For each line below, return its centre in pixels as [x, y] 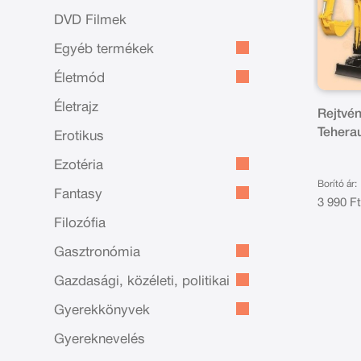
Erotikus [79, 137]
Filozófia [80, 224]
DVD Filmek [91, 21]
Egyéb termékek [104, 50]
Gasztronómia [98, 253]
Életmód [80, 79]
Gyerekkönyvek [102, 311]
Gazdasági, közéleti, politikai [142, 282]
